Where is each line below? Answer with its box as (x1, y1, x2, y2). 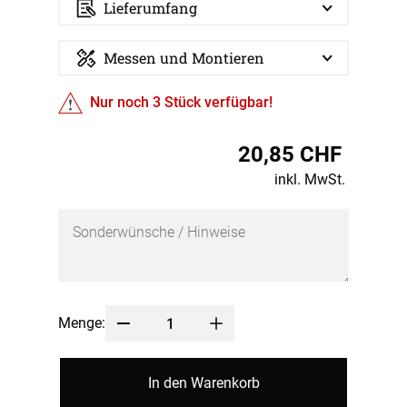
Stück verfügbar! (161, 94, 273, 112)
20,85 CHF (238, 142, 342, 168)
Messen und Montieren (104, 48, 264, 68)
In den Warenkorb (147, 374, 260, 392)
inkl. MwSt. (274, 171, 345, 189)
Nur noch (90, 94, 154, 112)
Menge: (58, 314, 105, 333)
